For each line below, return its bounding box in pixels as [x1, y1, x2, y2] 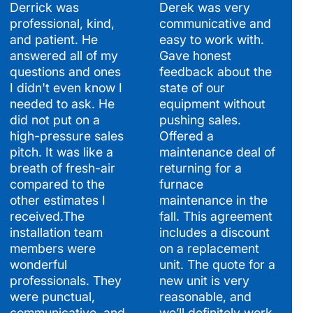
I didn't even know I [10, 80, 122, 95]
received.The [10, 208, 85, 224]
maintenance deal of [159, 144, 276, 159]
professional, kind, [10, 15, 115, 31]
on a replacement [159, 240, 260, 256]
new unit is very [159, 272, 250, 288]
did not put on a [10, 112, 100, 127]
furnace [159, 176, 204, 191]
